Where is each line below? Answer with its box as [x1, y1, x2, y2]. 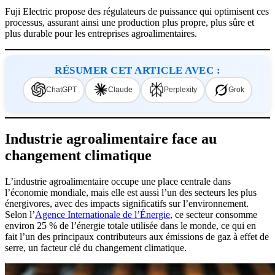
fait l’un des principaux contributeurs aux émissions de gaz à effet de [5, 231, 269, 242]
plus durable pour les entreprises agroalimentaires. [5, 28, 197, 39]
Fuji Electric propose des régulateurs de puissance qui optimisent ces [5, 6, 269, 17]
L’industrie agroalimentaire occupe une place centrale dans [5, 176, 231, 187]
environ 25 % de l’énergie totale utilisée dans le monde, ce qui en [5, 220, 256, 231]
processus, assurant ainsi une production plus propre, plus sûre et [5, 17, 254, 28]
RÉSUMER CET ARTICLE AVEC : [55, 64, 220, 76]
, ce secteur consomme [170, 209, 257, 220]
